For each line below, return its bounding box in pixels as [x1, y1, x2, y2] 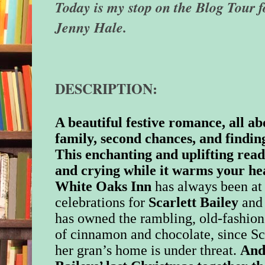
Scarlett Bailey [148, 195, 239, 211]
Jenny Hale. [55, 17, 127, 38]
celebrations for [55, 195, 149, 211]
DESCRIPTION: [55, 78, 158, 99]
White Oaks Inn [55, 179, 152, 195]
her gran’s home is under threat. [55, 243, 241, 258]
